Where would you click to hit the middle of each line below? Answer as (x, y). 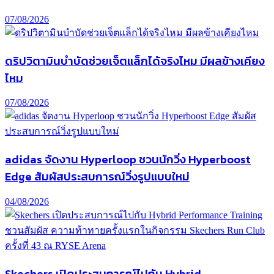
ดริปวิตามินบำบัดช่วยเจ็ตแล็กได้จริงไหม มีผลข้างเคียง (135, 60)
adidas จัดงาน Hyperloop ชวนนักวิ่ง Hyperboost (128, 159)
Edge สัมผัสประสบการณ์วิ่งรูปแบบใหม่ (97, 176)
